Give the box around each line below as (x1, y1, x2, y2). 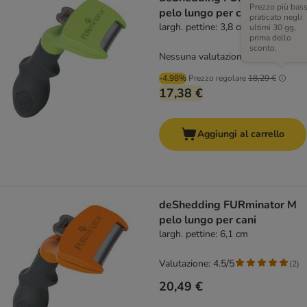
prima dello (249, 32, 291, 44)
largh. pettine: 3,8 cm (159, 21, 248, 34)
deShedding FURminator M (159, 197, 297, 213)
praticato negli (249, 12, 302, 23)
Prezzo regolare (188, 73, 246, 84)
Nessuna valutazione (159, 50, 247, 64)
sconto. (249, 42, 277, 54)
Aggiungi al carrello (197, 127, 284, 141)
